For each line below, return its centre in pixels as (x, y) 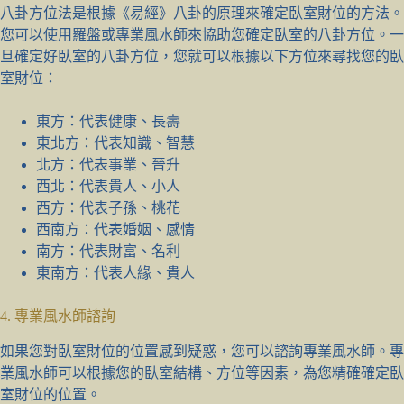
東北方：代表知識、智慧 (115, 143)
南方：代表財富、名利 (108, 252)
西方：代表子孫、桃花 (108, 208)
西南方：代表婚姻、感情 (115, 230)
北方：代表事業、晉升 (108, 165)
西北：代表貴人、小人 (108, 187)
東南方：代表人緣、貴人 (115, 273)
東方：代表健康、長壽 (108, 122)
